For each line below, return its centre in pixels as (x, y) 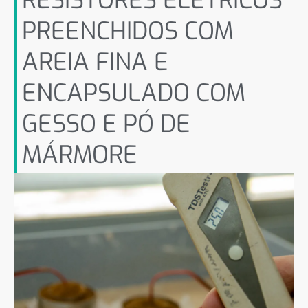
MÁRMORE (80, 155)
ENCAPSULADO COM (134, 93)
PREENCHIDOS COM (128, 31)
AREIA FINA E (95, 62)
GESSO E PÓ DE (106, 124)
